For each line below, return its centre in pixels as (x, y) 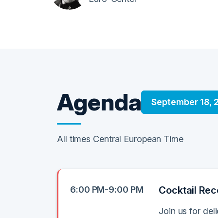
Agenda (99, 102)
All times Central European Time (120, 139)
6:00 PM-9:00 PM (107, 190)
